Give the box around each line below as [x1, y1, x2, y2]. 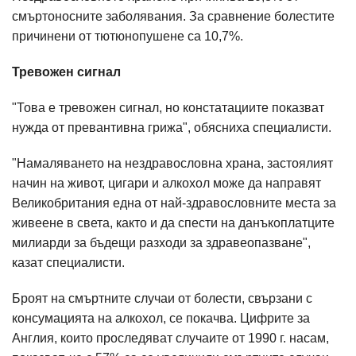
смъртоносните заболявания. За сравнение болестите [12, 10, 335, 23]
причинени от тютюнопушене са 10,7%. [12, 29, 243, 43]
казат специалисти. [12, 256, 125, 269]
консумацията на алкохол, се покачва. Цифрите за [12, 311, 310, 325]
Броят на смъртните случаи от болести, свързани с [12, 292, 312, 305]
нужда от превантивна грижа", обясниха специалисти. [12, 121, 331, 134]
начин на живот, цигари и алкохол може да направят [12, 176, 321, 190]
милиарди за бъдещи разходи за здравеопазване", [12, 236, 311, 250]
